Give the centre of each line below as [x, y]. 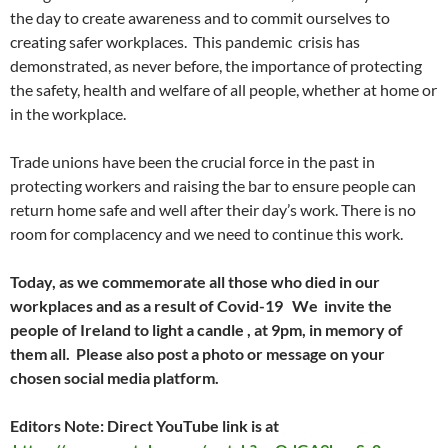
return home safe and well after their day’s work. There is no [213, 209]
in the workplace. [68, 113]
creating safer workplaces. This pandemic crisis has [185, 41]
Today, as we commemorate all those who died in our [195, 281]
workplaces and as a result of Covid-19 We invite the [201, 305]
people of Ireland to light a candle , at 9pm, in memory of [206, 329]
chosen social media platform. [114, 377]
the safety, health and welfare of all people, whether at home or [223, 89]
